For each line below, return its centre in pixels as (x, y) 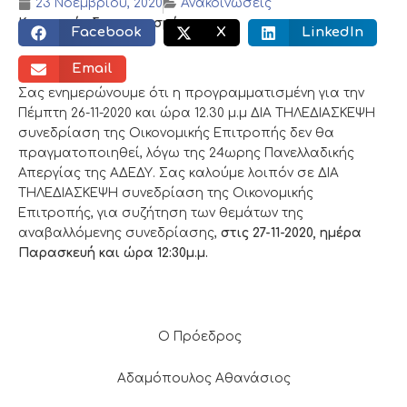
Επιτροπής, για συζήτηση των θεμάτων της (161, 213)
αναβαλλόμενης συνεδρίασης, (119, 233)
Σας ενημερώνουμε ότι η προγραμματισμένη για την (191, 93)
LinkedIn (332, 33)
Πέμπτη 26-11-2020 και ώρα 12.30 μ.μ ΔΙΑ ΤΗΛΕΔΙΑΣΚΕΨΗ (197, 113)
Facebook (106, 33)
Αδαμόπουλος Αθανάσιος (203, 378)
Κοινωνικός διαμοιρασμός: (104, 24)
